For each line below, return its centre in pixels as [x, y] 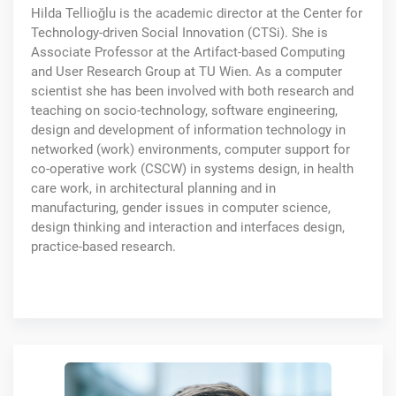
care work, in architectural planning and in [153, 188]
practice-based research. [103, 246]
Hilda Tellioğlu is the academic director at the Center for [197, 13]
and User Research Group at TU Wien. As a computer [187, 71]
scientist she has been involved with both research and [192, 91]
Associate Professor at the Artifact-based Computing [188, 52]
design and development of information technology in [188, 129]
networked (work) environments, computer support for [190, 149]
